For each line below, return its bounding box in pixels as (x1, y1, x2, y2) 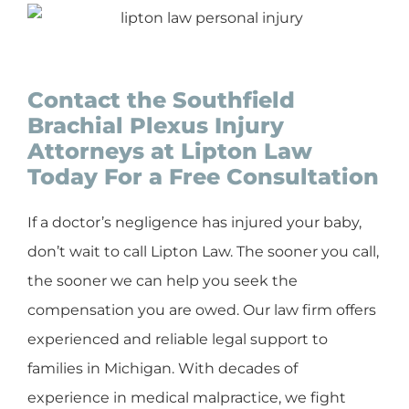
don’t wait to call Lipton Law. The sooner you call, (27, 242, 379, 260)
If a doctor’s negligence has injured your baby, (27, 213, 362, 231)
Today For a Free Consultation (27, 163, 379, 190)
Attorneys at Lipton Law (27, 137, 312, 164)
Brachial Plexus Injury (27, 111, 284, 139)
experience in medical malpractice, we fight (27, 388, 346, 406)
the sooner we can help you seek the (27, 271, 298, 289)
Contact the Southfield (27, 86, 295, 113)
